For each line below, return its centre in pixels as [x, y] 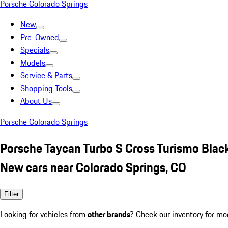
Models [33, 63]
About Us [36, 101]
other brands [109, 214]
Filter [11, 194]
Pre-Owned [40, 37]
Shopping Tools [46, 88]
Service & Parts [46, 75]
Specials [35, 50]
